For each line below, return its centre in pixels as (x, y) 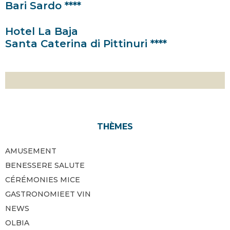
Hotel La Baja (42, 31)
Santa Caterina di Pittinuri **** (86, 44)
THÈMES (115, 127)
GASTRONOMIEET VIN (48, 194)
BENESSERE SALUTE (45, 165)
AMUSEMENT (31, 151)
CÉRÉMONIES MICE (43, 180)
